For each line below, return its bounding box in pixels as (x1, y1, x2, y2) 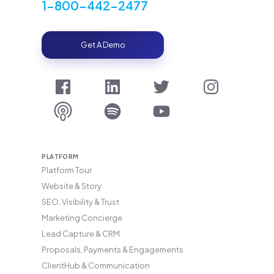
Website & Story (42, 181, 102, 191)
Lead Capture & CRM (42, 229, 120, 239)
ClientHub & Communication (42, 261, 150, 271)
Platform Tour (42, 165, 92, 176)
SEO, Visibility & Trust (42, 197, 120, 207)
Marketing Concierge (42, 213, 123, 223)
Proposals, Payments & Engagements (42, 245, 184, 255)
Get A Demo (80, 40, 125, 50)
